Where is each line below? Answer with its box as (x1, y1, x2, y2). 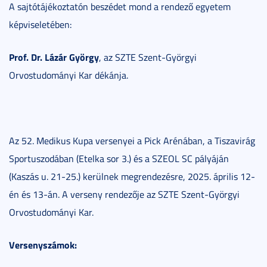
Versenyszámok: (9, 237, 77, 252)
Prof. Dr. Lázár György (9, 49, 99, 64)
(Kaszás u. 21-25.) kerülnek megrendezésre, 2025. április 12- (9, 169, 255, 183)
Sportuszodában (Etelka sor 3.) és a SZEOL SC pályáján (9, 151, 229, 165)
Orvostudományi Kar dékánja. (9, 68, 128, 82)
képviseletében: (9, 17, 72, 31)
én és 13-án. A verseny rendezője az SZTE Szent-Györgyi (9, 187, 240, 201)
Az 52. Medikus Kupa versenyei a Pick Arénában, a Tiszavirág (9, 133, 255, 147)
